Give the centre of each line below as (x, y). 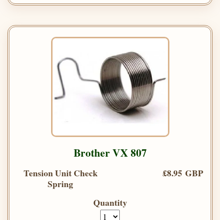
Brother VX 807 (110, 152)
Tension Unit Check (60, 173)
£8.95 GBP (183, 173)
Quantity (110, 202)
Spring (60, 183)
